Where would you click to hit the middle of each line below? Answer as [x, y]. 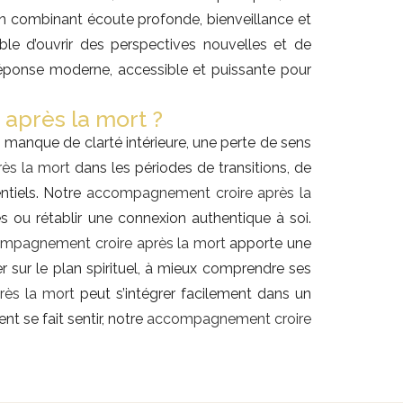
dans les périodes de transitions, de [191, 168]
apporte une [269, 244]
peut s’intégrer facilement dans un [193, 294]
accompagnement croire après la [199, 193]
